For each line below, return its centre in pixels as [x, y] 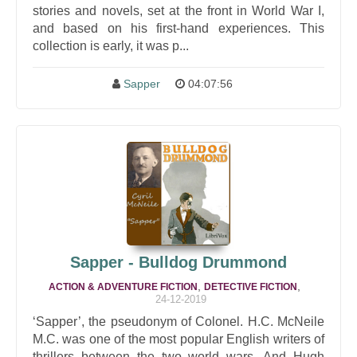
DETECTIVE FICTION [251, 287]
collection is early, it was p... [111, 46]
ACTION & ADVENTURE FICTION [123, 287]
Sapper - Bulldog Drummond [178, 262]
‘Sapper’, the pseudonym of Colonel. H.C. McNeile [178, 322]
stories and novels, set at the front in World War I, [178, 11]
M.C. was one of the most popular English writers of [178, 339]
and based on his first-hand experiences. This [178, 28]
